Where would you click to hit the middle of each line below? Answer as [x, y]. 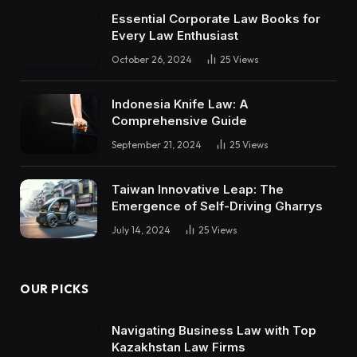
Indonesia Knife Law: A [180, 104]
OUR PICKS [55, 289]
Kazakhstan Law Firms [178, 347]
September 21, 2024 [157, 145]
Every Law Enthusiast [175, 36]
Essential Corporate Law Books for [216, 19]
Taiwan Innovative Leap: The [198, 189]
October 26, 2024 [152, 60]
